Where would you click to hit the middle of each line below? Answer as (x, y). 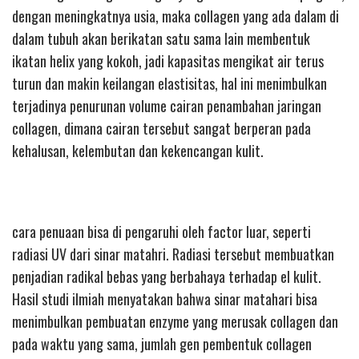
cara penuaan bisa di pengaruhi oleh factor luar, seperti (161, 231)
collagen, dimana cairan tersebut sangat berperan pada (161, 128)
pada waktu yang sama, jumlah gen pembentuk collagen (162, 343)
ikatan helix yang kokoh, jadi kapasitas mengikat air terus (168, 61)
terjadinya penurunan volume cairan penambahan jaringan (167, 105)
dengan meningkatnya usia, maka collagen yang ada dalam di (175, 16)
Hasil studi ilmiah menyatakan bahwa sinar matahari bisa (165, 298)
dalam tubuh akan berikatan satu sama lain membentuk (161, 38)
